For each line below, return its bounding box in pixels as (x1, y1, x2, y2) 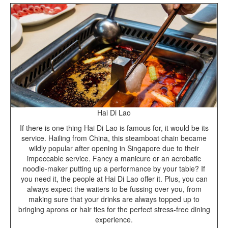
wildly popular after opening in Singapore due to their (29, 143, 199, 154)
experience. (95, 214, 133, 225)
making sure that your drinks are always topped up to (28, 194, 199, 205)
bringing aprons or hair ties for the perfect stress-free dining (18, 204, 210, 215)
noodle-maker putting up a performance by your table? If (23, 163, 205, 174)
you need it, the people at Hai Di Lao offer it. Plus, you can (20, 174, 208, 184)
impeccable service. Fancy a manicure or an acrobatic (27, 153, 201, 164)
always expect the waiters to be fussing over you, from (26, 184, 202, 194)
